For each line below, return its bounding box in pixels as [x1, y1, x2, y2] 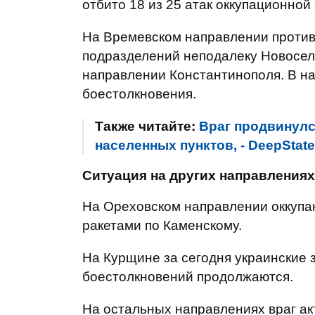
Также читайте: [95, 119, 199, 134]
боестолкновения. [82, 86, 196, 101]
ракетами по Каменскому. [82, 218, 242, 233]
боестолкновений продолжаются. [82, 269, 293, 284]
